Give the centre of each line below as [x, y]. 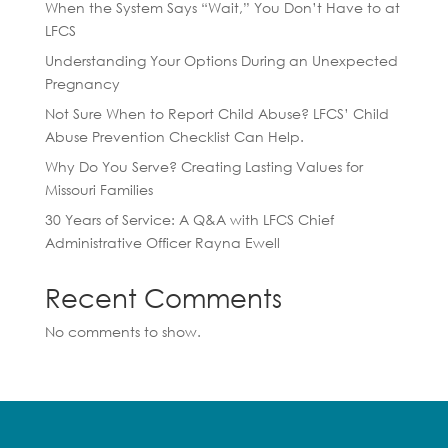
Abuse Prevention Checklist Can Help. [174, 136]
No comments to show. [122, 331]
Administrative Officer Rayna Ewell [162, 242]
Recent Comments [163, 296]
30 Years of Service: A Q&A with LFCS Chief [189, 219]
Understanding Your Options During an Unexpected [221, 60]
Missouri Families [98, 189]
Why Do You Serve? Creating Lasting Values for [203, 166]
